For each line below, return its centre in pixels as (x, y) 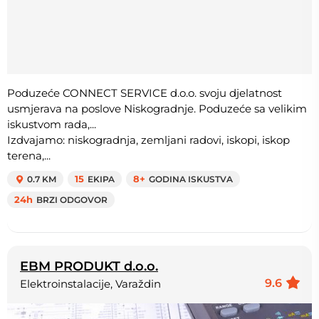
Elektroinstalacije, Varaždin (90, 284)
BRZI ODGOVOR (72, 200)
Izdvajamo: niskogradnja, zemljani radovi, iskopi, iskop (148, 140)
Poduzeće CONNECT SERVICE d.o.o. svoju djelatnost (145, 93)
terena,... (29, 156)
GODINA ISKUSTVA (191, 179)
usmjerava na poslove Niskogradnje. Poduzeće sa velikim (157, 109)
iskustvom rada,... (52, 125)
